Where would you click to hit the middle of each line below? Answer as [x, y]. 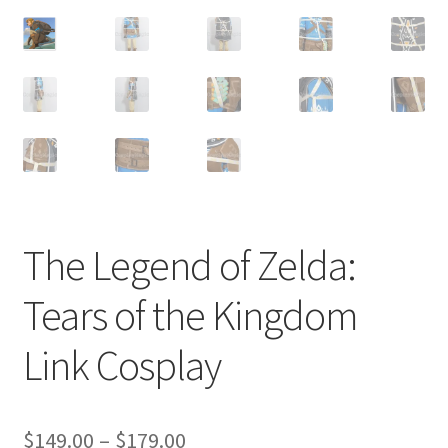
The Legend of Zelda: [189, 264]
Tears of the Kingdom [190, 314]
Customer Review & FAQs [107, 24]
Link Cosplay [121, 364]
